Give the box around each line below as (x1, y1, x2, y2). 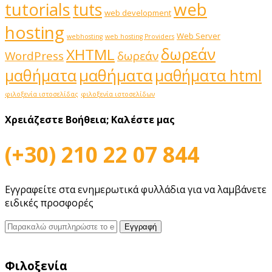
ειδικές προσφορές (5, 196, 93, 210)
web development (104, 7, 171, 19)
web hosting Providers (105, 32, 174, 41)
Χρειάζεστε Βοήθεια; (5, 112, 109, 126)
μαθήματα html (155, 65, 262, 86)
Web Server (177, 30, 220, 42)
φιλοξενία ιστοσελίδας (5, 90, 78, 99)
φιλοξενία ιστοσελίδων (81, 90, 155, 99)
